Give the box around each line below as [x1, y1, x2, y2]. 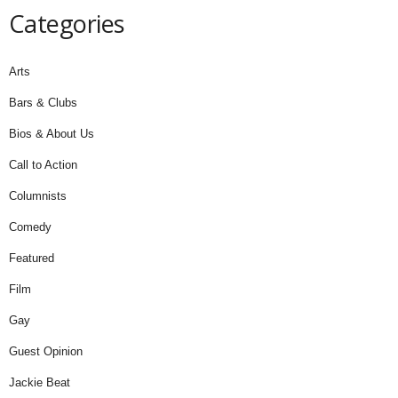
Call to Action [9, 157, 77, 171]
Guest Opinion [9, 344, 83, 358]
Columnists [9, 188, 67, 203]
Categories [9, 6, 124, 40]
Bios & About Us [9, 126, 94, 140]
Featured [9, 251, 54, 265]
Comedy [9, 219, 52, 234]
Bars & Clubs [9, 95, 77, 109]
